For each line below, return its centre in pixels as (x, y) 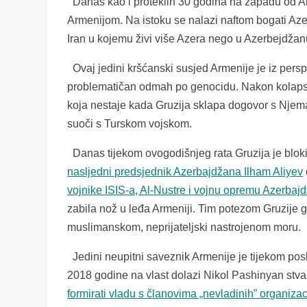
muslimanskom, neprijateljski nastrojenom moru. (184, 227)
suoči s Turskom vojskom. (130, 124)
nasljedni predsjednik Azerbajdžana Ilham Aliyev (185, 172)
